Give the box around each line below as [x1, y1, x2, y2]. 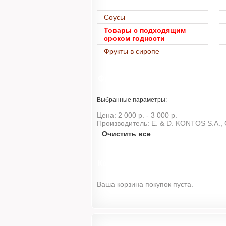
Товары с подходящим [104, 26, 186, 34]
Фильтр [98, 72, 127, 84]
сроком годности [104, 34, 167, 42]
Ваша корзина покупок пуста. [97, 180, 193, 188]
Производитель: [97, 119, 149, 127]
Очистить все [102, 130, 151, 138]
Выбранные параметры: [97, 96, 167, 103]
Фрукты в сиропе [104, 47, 159, 55]
